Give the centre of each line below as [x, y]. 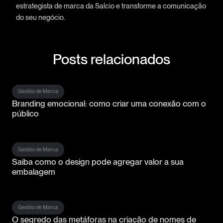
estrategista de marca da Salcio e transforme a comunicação [111, 5]
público [25, 114]
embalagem [34, 171]
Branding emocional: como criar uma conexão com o [109, 104]
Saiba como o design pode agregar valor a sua [98, 162]
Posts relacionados [111, 59]
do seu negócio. [40, 17]
